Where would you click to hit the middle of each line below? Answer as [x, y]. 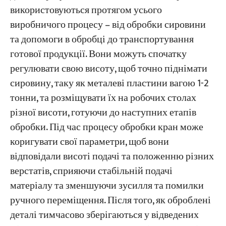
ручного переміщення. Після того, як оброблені [110, 201]
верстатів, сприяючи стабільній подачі [91, 172]
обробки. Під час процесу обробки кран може [106, 128]
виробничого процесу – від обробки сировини [108, 25]
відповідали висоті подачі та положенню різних [112, 157]
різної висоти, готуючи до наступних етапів [103, 113]
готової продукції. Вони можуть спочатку [98, 54]
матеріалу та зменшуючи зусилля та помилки [107, 186]
